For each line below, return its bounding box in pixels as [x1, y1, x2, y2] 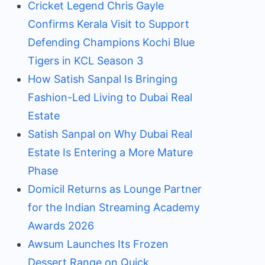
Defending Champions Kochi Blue [27, 36, 195, 49]
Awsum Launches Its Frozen [27, 238, 169, 250]
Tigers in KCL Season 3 [27, 54, 143, 67]
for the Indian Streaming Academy [27, 201, 200, 214]
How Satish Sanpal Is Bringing [27, 73, 177, 85]
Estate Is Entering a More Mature [27, 146, 193, 159]
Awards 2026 [27, 219, 94, 232]
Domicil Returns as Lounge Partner [27, 183, 202, 195]
